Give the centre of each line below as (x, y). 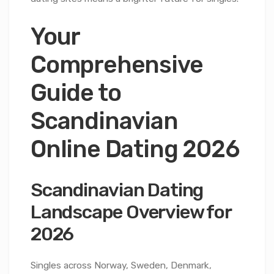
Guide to (76, 93)
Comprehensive (117, 65)
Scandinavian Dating (117, 190)
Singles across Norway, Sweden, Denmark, (121, 266)
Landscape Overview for (131, 212)
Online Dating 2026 (135, 149)
